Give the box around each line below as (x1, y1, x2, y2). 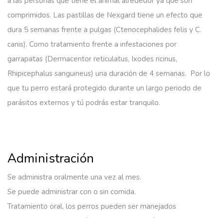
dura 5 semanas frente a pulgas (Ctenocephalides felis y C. (7, 24, 201, 35)
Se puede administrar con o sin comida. (7, 186, 136, 197)
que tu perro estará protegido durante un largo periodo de (7, 83, 201, 93)
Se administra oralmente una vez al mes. (7, 172, 141, 182)
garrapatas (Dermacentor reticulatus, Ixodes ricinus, (7, 54, 177, 64)
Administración (7, 149, 94, 167)
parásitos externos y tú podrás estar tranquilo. (7, 97, 160, 108)
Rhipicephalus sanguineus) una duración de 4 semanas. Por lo (7, 68, 210, 78)
